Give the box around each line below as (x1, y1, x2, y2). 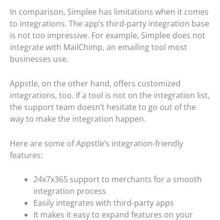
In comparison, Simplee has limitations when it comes (10, 6, 209, 18)
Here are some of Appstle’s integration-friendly (10, 137, 183, 149)
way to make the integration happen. (10, 113, 146, 124)
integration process (33, 186, 106, 197)
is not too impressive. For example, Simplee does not (10, 30, 205, 41)
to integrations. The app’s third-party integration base (10, 18, 209, 29)
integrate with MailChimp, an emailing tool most (10, 42, 187, 53)
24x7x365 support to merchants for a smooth (33, 174, 202, 185)
